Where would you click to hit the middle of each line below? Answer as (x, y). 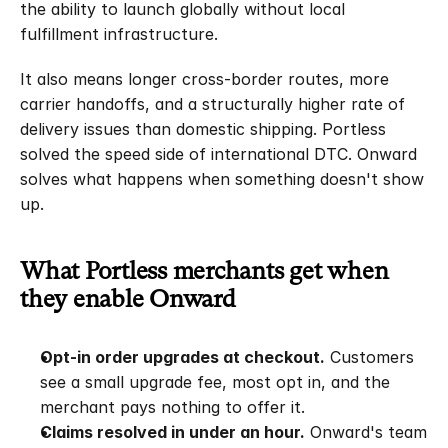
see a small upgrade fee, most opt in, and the (215, 382)
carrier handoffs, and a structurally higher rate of (212, 104)
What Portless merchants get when (204, 271)
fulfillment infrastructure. (119, 34)
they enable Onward (128, 299)
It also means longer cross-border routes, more (204, 79)
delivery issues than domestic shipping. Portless (203, 129)
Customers (369, 357)
